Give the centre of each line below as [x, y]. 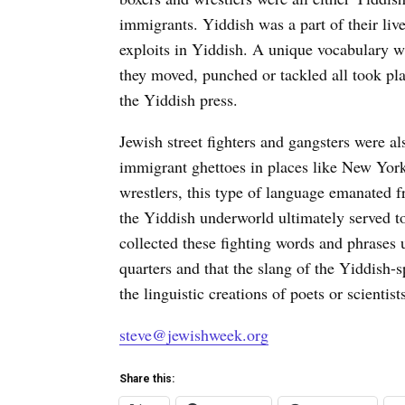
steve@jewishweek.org [194, 334]
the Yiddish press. [179, 99]
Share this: [147, 379]
